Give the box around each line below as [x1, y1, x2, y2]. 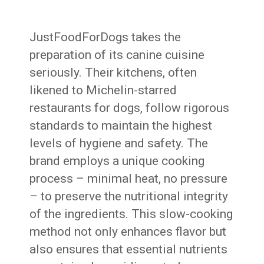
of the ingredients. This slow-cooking [29, 206, 233, 221]
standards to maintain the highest [29, 118, 213, 133]
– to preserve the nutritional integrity [29, 189, 229, 203]
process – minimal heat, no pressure [29, 171, 228, 186]
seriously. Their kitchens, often [29, 65, 197, 80]
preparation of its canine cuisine [29, 47, 205, 62]
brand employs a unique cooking [29, 153, 205, 168]
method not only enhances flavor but [29, 224, 227, 239]
